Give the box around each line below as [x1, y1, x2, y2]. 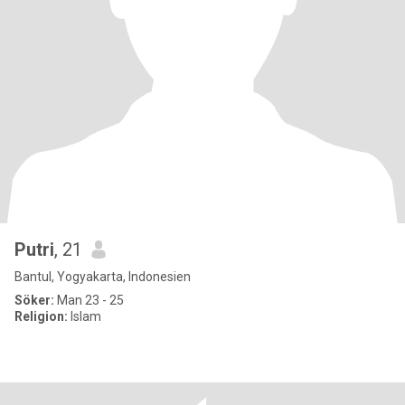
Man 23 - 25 [54, 293, 124, 307]
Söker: [14, 293, 54, 307]
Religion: [14, 309, 68, 324]
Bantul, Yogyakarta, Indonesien [14, 269, 191, 284]
